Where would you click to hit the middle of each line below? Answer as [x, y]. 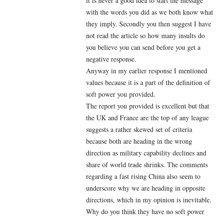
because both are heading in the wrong [139, 141]
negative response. [111, 59]
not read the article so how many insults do [145, 36]
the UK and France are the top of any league [147, 118]
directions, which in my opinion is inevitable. [149, 200]
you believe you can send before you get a [143, 47]
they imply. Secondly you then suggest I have [149, 24]
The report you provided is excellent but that [148, 106]
